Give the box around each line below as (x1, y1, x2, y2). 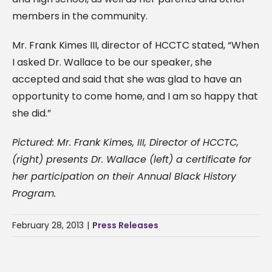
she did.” (12, 106, 51, 120)
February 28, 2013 (12, 219, 84, 231)
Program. (12, 186, 56, 200)
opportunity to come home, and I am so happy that (12, 89, 258, 103)
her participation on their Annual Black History (12, 169, 236, 183)
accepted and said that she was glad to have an (12, 72, 242, 86)
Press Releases (92, 219, 158, 231)
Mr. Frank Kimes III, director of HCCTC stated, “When (12, 38, 259, 52)
